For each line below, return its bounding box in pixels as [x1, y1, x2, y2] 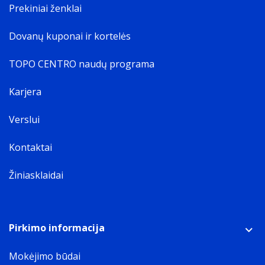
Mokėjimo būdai [9, 250, 80, 263]
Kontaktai [9, 141, 52, 154]
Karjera [9, 85, 41, 98]
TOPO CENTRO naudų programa [9, 57, 154, 70]
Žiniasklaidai [9, 169, 63, 182]
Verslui [9, 113, 40, 126]
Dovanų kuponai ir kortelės [9, 30, 131, 43]
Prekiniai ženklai [9, 2, 82, 15]
